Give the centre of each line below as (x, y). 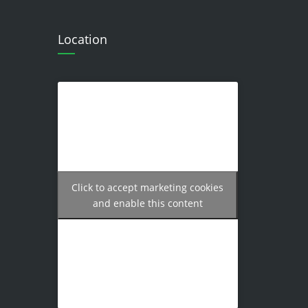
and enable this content (147, 203)
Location (82, 39)
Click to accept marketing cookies (148, 187)
